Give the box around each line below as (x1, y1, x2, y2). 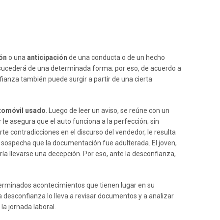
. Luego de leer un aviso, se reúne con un (46, 107, 169, 114)
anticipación (27, 54, 67, 61)
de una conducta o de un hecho (67, 54, 165, 61)
